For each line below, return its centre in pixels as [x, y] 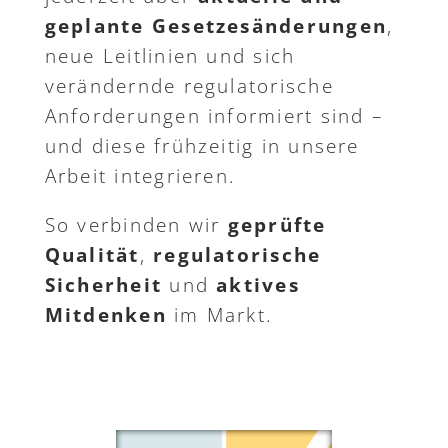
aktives [258, 285]
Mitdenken [105, 315]
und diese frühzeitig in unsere [202, 146]
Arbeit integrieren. [140, 176]
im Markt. [220, 315]
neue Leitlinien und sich [170, 56]
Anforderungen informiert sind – [214, 116]
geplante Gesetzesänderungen [216, 26]
